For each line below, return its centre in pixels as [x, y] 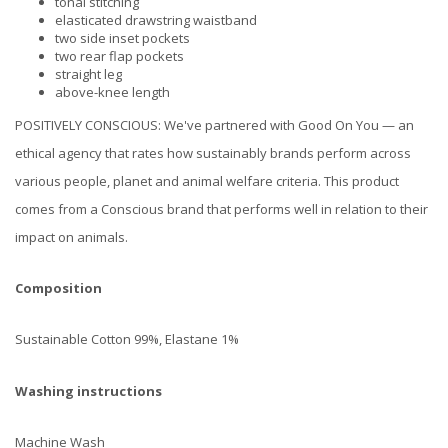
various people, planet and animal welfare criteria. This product [207, 180]
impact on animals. [71, 236]
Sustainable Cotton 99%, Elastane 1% [127, 339]
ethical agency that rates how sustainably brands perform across [213, 152]
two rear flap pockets [119, 55]
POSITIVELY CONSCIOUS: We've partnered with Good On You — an [214, 124]
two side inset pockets [122, 37]
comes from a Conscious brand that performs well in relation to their [221, 208]
